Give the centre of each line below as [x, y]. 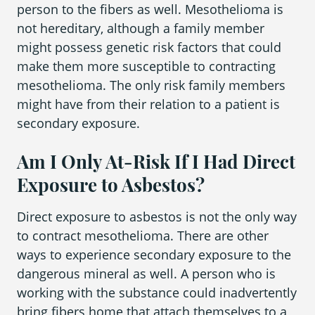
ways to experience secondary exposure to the [154, 255]
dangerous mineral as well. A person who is [146, 274]
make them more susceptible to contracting [146, 66]
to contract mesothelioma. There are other [143, 236]
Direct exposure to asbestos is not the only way [157, 217]
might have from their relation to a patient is [148, 104]
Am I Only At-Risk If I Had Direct [156, 162]
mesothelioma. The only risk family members [151, 85]
